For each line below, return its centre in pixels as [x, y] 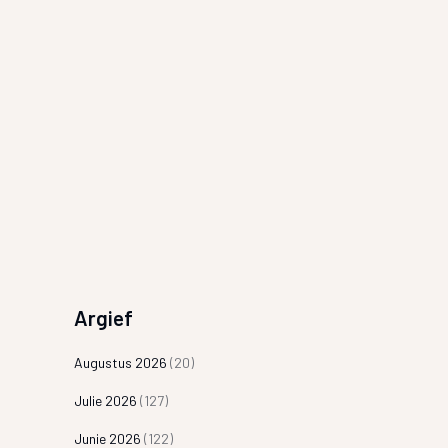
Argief [103, 317]
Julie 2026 [105, 400]
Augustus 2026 [120, 362]
